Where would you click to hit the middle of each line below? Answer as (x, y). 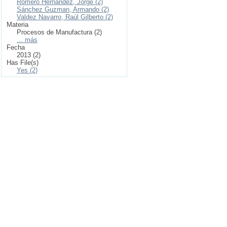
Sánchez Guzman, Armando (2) (63, 9)
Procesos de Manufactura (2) (59, 32)
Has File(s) (23, 63)
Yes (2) (27, 70)
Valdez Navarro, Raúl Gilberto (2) (65, 17)
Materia (17, 25)
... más (27, 40)
